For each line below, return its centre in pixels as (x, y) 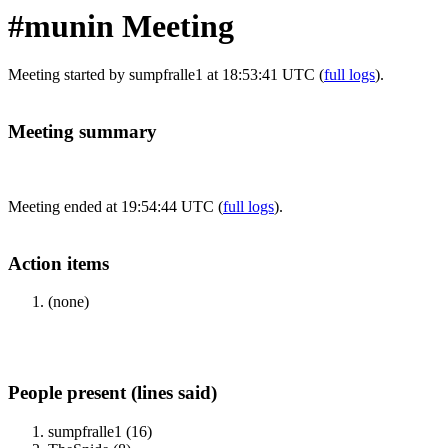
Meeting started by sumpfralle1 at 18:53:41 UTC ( (166, 75)
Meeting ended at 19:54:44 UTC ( (115, 206)
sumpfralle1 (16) (100, 431)
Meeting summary (82, 132)
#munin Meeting (121, 26)
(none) (68, 302)
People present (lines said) (112, 393)
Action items (58, 263)
